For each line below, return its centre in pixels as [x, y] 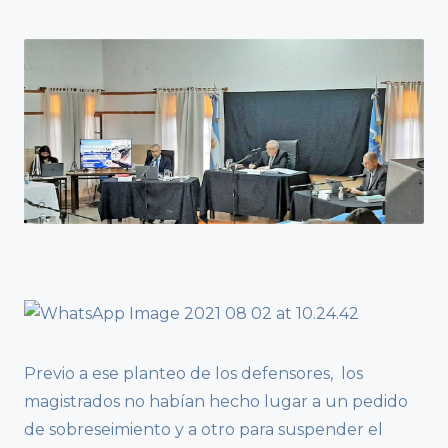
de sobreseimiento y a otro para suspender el [203, 429]
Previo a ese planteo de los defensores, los [193, 373]
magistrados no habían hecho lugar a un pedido [216, 401]
